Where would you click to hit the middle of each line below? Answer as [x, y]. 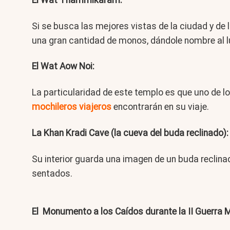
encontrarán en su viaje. [160, 107]
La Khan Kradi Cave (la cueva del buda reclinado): [130, 133]
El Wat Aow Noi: [63, 66]
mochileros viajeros [72, 107]
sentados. [52, 174]
